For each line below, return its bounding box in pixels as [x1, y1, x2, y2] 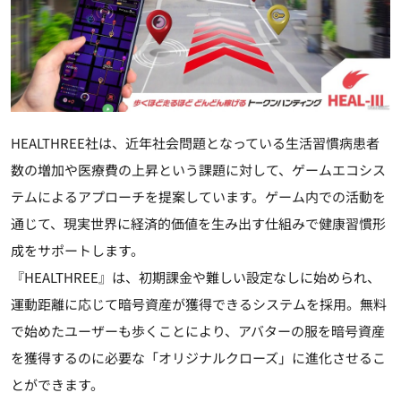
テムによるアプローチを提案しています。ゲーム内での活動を [11, 186, 386, 206]
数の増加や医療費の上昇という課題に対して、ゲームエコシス [11, 159, 386, 179]
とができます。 [11, 374, 104, 394]
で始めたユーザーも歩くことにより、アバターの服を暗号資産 [11, 320, 385, 340]
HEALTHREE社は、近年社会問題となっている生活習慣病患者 [11, 132, 380, 152]
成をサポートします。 [11, 240, 144, 260]
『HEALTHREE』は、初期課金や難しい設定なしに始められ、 [11, 267, 380, 286]
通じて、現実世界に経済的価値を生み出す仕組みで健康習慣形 [11, 213, 386, 233]
